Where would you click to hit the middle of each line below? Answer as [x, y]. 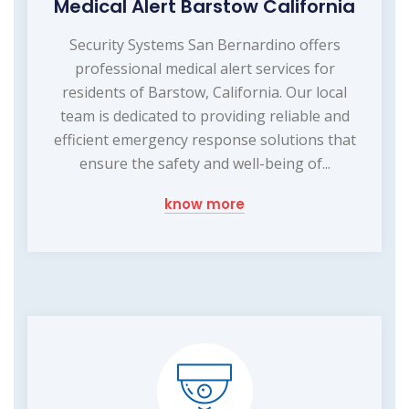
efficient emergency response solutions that [204, 140]
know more [204, 204]
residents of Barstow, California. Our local [204, 93]
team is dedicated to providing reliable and [204, 116]
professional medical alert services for [204, 69]
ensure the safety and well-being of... [204, 164]
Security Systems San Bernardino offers [204, 45]
